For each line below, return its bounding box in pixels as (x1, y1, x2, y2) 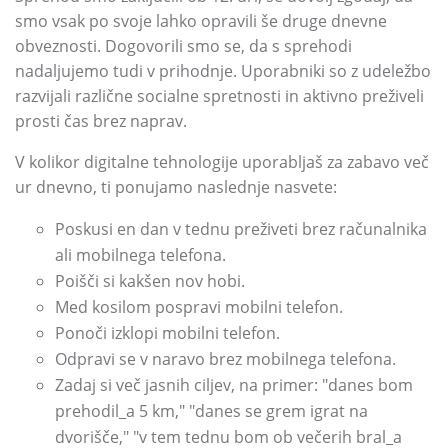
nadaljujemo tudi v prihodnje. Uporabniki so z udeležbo (15, 60, 431, 82)
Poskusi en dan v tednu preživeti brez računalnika (55, 218, 427, 240)
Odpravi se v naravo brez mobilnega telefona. (55, 348, 396, 370)
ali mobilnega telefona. (55, 244, 226, 266)
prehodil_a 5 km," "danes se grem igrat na (55, 400, 368, 422)
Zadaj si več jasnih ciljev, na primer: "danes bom (55, 374, 413, 396)
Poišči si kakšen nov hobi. (55, 270, 245, 292)
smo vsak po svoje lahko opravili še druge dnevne (15, 10, 387, 32)
